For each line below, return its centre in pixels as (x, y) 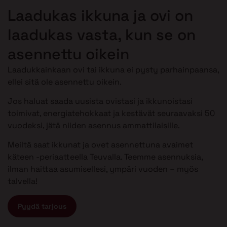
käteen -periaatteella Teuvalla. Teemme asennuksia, (105, 157)
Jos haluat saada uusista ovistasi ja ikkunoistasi (100, 101)
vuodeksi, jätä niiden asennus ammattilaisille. (94, 126)
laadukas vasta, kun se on (102, 34)
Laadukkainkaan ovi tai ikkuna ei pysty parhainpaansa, (113, 69)
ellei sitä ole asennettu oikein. (65, 82)
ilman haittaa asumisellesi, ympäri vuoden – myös (103, 169)
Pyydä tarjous (42, 206)
